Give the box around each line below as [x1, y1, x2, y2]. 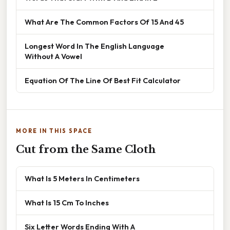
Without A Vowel [25, 51, 82, 62]
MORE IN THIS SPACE [16, 127, 92, 135]
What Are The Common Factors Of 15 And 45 [25, 17, 184, 27]
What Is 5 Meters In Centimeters [25, 174, 140, 184]
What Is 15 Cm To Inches [25, 198, 109, 208]
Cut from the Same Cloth [16, 143, 156, 156]
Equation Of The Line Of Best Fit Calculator [25, 75, 181, 86]
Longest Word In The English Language [25, 41, 164, 51]
